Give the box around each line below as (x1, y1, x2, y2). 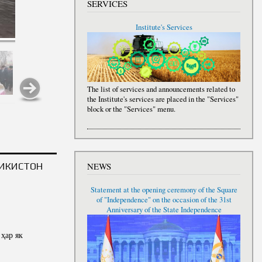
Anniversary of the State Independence (106, 205, 222, 215)
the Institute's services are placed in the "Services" (87, 94, 239, 104)
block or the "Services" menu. (87, 104, 175, 114)
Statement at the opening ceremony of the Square (90, 185, 237, 195)
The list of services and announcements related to (87, 84, 235, 94)
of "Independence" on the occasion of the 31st (96, 195, 232, 205)
